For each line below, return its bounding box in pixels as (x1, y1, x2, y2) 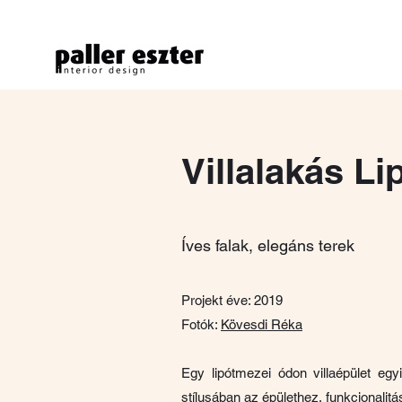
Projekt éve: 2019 (181, 293, 283, 308)
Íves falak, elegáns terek (181, 236, 354, 255)
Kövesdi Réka (221, 317, 302, 332)
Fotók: (181, 317, 221, 332)
